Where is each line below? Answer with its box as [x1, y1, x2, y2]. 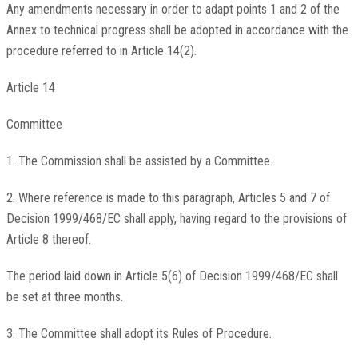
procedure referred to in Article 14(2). [6, 43, 197, 59]
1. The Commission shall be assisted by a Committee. [6, 153, 272, 169]
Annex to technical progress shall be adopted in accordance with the [6, 22, 348, 38]
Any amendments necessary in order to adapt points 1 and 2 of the [6, 2, 340, 18]
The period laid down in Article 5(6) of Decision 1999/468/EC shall [6, 268, 338, 284]
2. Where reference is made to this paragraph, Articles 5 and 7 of [6, 190, 330, 206]
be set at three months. [6, 289, 123, 305]
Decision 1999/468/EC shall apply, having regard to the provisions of [6, 211, 347, 227]
